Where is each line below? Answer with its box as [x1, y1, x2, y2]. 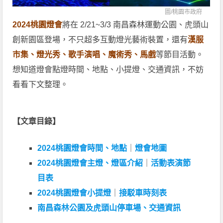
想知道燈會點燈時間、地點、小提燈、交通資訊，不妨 [12, 65, 204, 74]
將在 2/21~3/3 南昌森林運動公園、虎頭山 [62, 20, 209, 29]
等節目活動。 [156, 50, 204, 59]
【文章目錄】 [12, 117, 61, 125]
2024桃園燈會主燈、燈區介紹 [37, 159, 143, 167]
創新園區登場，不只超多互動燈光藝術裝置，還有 [12, 35, 188, 44]
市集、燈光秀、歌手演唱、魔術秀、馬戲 [12, 50, 156, 59]
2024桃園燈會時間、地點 [37, 144, 127, 152]
